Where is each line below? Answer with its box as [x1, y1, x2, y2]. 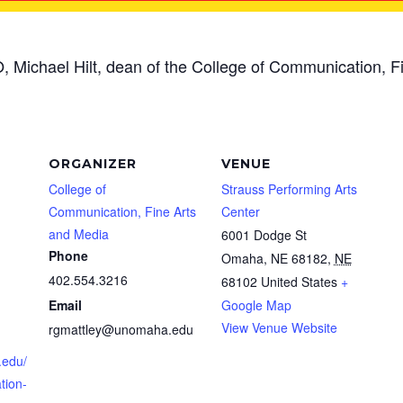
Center [220, 202, 260, 220]
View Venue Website [220, 318, 337, 336]
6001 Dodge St [220, 226, 307, 244]
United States [260, 273, 337, 291]
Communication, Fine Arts [48, 202, 196, 220]
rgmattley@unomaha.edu [48, 320, 193, 338]
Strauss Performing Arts [220, 180, 357, 198]
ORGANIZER [48, 156, 137, 172]
